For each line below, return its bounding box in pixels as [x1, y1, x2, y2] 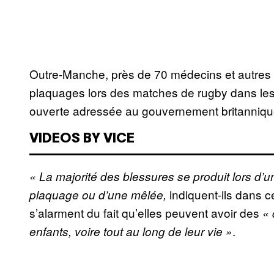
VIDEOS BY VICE [29, 133, 135, 146]
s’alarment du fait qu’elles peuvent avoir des [29, 204, 262, 221]
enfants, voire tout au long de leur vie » [29, 223, 232, 240]
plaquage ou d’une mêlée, [29, 187, 169, 203]
